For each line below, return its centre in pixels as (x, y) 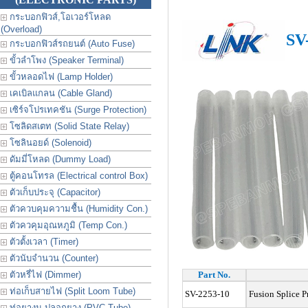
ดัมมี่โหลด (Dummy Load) (59, 159)
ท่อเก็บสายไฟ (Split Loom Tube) (71, 291)
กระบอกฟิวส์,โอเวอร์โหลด (59, 17)
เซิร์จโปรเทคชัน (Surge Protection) (77, 110)
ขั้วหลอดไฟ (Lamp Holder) (60, 77)
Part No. (214, 275)
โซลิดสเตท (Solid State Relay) (68, 126)
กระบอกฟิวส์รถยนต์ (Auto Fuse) (71, 44)
